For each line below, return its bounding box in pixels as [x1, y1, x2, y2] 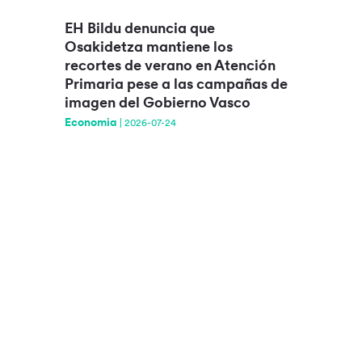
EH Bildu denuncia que [64, 19, 215, 37]
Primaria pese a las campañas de [64, 75, 288, 93]
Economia [64, 116, 117, 129]
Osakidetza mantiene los [64, 38, 233, 56]
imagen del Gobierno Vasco [64, 94, 250, 112]
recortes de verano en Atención [64, 57, 276, 74]
